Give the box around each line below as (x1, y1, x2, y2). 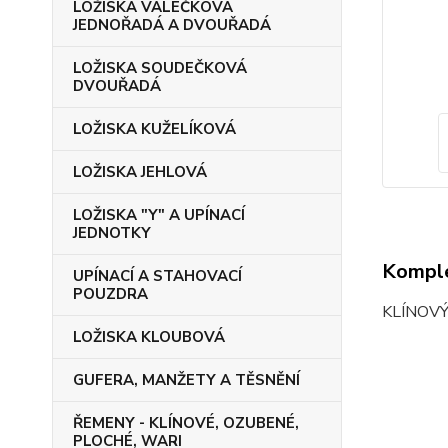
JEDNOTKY (73, 223, 151, 243)
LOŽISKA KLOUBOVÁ (73, 327, 225, 347)
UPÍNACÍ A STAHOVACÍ (73, 266, 242, 286)
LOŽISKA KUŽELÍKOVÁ (73, 119, 236, 139)
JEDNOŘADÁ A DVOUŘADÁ (73, 15, 271, 35)
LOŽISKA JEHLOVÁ (73, 162, 207, 182)
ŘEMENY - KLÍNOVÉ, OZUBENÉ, (73, 413, 299, 433)
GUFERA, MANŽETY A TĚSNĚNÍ (73, 370, 300, 390)
